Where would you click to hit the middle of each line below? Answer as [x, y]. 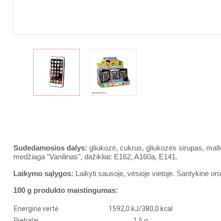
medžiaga [29, 157]
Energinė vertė [36, 209]
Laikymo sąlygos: [43, 173]
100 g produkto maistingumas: [66, 190]
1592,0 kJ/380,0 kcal [140, 209]
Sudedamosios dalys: [50, 148]
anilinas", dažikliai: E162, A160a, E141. [116, 157]
